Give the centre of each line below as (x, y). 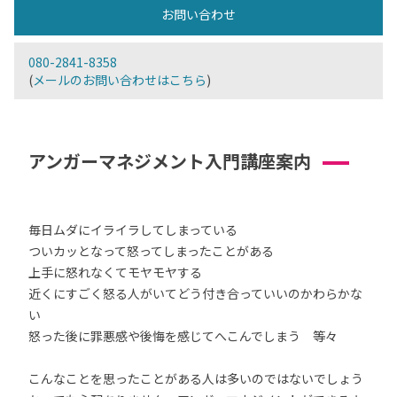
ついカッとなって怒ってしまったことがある (151, 251)
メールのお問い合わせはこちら (120, 80)
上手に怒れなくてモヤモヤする (115, 272)
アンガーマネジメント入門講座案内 (170, 161)
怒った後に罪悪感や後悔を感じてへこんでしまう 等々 (183, 336)
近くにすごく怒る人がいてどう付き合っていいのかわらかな (195, 293)
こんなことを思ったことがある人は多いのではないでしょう (196, 378)
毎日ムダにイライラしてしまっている (133, 230)
